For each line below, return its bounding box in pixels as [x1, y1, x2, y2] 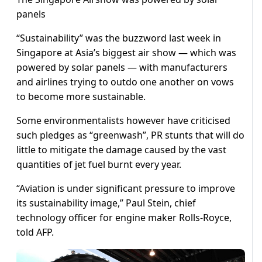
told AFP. [16, 226, 54, 239]
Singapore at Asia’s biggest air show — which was [16, 46, 236, 60]
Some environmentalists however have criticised [16, 114, 230, 127]
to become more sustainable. [16, 90, 146, 104]
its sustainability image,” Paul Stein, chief [16, 196, 196, 210]
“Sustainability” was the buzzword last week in [16, 32, 221, 45]
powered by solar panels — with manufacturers [16, 61, 227, 74]
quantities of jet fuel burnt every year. [16, 158, 181, 171]
